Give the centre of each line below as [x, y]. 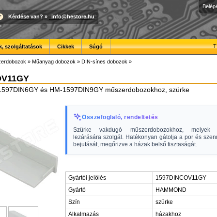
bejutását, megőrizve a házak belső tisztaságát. [135, 144]
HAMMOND [171, 190]
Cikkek [66, 46]
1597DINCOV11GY [181, 178]
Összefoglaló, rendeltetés [120, 117]
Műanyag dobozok [54, 62]
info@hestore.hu [73, 16]
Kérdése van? [26, 16]
